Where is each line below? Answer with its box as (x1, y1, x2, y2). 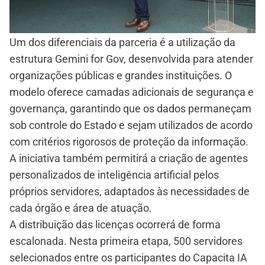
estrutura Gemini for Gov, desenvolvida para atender (9, 53, 253, 66)
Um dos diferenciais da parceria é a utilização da (9, 36, 235, 49)
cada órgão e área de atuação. (9, 202, 152, 215)
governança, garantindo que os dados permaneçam (9, 102, 251, 115)
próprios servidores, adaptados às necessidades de (9, 185, 250, 198)
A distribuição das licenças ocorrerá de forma (9, 218, 221, 231)
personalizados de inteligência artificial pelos (9, 169, 219, 182)
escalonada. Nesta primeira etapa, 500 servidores (9, 235, 243, 248)
